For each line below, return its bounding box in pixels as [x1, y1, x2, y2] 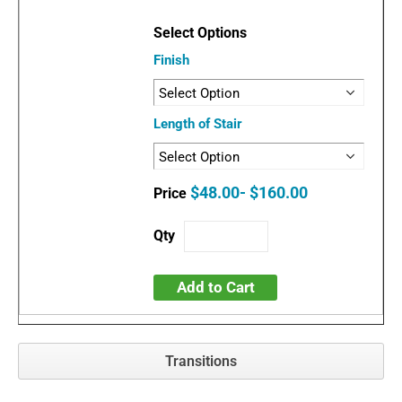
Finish [153, 51, 190, 68]
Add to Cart [176, 277, 255, 296]
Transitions [165, 352, 237, 370]
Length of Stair [153, 115, 243, 132]
